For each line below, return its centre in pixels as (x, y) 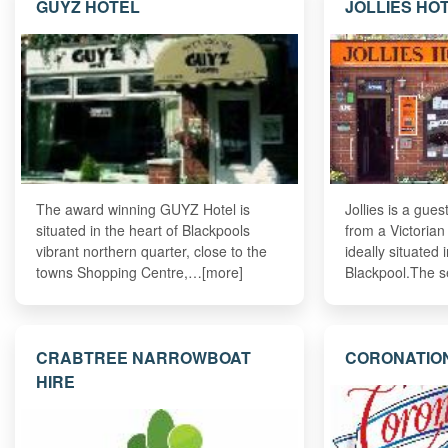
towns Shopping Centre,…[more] (140, 272)
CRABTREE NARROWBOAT (144, 357)
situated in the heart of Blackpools (143, 230)
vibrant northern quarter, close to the (152, 251)
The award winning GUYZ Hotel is (143, 209)
